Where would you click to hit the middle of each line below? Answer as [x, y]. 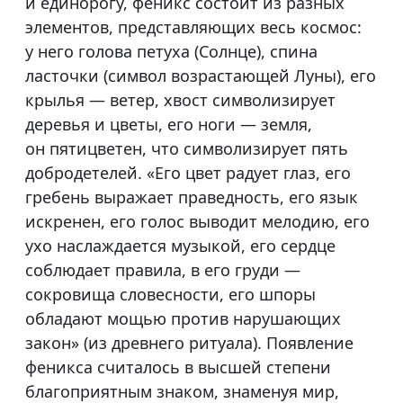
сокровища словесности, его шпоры [170, 295]
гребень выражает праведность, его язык [192, 197]
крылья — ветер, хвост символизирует [180, 100]
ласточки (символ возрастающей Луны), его [201, 76]
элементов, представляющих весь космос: [193, 27]
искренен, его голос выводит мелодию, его [197, 222]
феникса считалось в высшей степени [178, 367]
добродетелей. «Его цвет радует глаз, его [188, 173]
